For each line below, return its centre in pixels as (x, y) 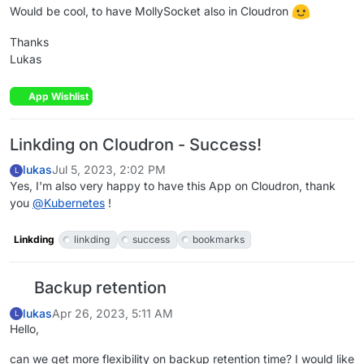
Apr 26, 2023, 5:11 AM (113, 313)
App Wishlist (57, 96)
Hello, (24, 329)
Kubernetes (74, 202)
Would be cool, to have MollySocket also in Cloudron (151, 11)
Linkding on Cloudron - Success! (136, 144)
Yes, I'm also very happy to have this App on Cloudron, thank (173, 185)
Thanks (29, 42)
